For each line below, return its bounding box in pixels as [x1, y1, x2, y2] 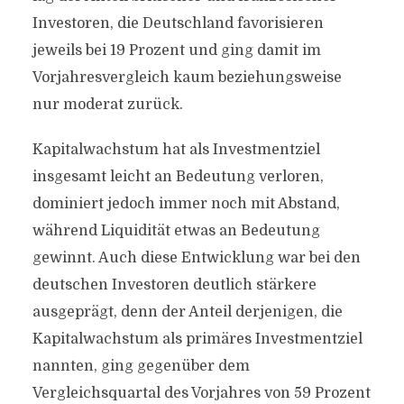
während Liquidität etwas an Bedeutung [32, 223, 320, 239]
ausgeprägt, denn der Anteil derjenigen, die [32, 304, 343, 320]
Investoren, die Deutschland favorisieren [32, 15, 324, 32]
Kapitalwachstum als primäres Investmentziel [32, 331, 363, 347]
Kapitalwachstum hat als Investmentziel [32, 142, 320, 158]
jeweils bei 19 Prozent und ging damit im [32, 42, 321, 59]
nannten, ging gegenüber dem [32, 358, 250, 374]
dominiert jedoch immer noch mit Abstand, [32, 196, 340, 212]
